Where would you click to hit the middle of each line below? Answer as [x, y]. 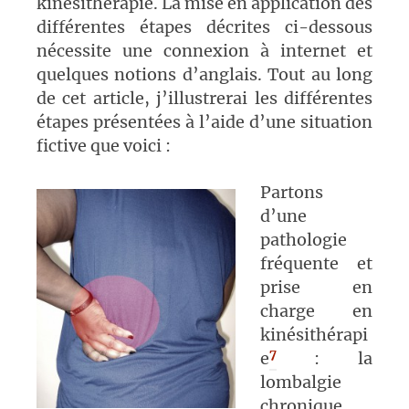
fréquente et [316, 264]
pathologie [303, 240]
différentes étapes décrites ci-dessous [204, 27]
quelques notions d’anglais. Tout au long [204, 75]
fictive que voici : [104, 146]
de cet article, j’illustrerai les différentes [204, 99]
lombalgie [300, 383]
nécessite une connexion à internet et [204, 51]
